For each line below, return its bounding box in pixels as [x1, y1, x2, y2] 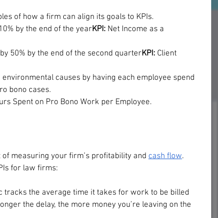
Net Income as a [106, 24, 166, 34]
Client [157, 48, 179, 58]
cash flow [148, 151, 182, 161]
